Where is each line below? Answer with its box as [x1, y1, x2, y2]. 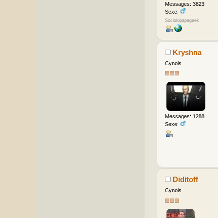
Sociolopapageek [164, 18, 199, 23]
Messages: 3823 [164, 1, 204, 7]
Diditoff [173, 175, 199, 184]
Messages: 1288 [164, 113, 204, 119]
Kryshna [173, 48, 202, 56]
